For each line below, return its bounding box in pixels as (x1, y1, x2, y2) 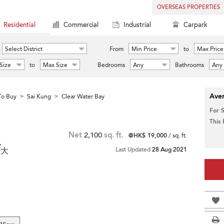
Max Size (43, 61, 67, 69)
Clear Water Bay (61, 92, 104, 100)
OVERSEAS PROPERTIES (157, 3, 220, 11)
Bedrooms (97, 61, 125, 69)
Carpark (183, 20, 207, 29)
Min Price (131, 45, 157, 53)
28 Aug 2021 (152, 145, 187, 153)
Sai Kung (27, 92, 51, 100)
